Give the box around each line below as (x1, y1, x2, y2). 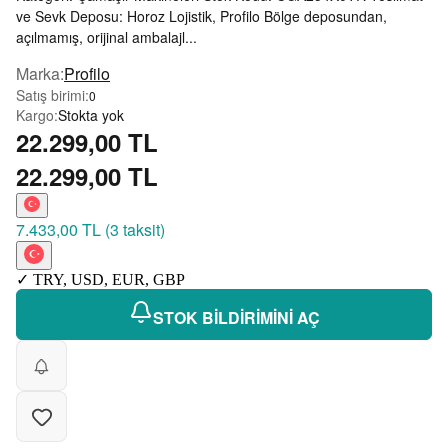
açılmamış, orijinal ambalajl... (16, 27, 197, 48)
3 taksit (110, 218, 160, 242)
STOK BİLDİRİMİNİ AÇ (152, 306, 320, 330)
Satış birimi (16, 85, 85, 106)
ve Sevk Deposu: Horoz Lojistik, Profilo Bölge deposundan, (16, 6, 387, 27)
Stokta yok (58, 105, 124, 126)
